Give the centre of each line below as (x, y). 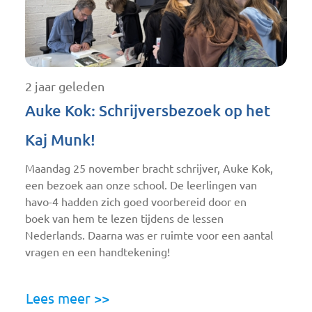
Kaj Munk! (60, 139)
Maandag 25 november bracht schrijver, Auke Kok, (149, 168)
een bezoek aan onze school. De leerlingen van (141, 185)
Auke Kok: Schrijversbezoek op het (148, 110)
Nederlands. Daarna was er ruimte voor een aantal (149, 235)
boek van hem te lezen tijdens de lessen (124, 218)
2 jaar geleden (65, 86)
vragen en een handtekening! (97, 252)
